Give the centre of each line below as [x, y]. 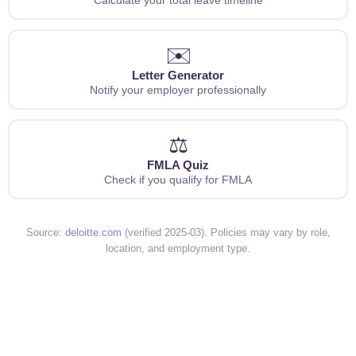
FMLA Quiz [178, 164]
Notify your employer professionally [178, 89]
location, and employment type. [178, 248]
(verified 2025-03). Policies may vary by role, [226, 232]
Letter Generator [178, 75]
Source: [45, 232]
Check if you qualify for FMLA [178, 179]
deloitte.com [93, 232]
